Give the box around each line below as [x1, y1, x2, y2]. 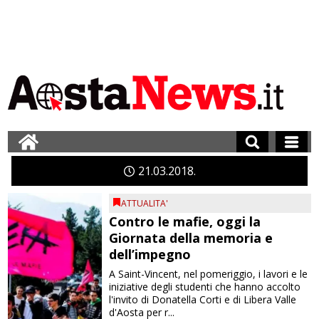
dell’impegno [109, 246, 192, 263]
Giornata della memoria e [109, 229, 273, 246]
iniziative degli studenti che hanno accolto [109, 280, 301, 293]
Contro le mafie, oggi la [109, 213, 261, 230]
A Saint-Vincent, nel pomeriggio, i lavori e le [109, 267, 308, 281]
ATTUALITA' [121, 197, 169, 209]
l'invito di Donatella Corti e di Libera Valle [109, 293, 297, 306]
